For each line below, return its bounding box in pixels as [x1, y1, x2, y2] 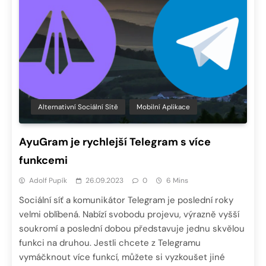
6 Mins [166, 175, 188, 185]
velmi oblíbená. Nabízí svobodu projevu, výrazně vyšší [19, 208, 239, 220]
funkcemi [19, 153, 68, 167]
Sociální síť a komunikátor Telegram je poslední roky [19, 194, 233, 206]
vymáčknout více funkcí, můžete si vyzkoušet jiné [19, 251, 225, 263]
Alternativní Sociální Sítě [38, 102, 118, 112]
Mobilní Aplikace [137, 102, 190, 112]
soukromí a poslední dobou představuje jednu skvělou [19, 222, 245, 235]
